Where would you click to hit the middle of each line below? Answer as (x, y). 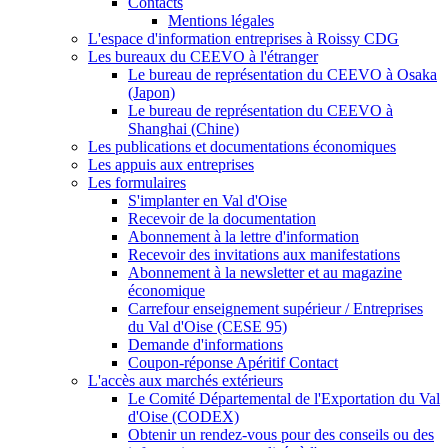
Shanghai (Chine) (183, 128)
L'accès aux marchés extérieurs (185, 380)
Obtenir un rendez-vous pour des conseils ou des (281, 434)
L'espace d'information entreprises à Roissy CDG (243, 38)
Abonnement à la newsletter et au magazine (265, 272)
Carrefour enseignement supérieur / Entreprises (275, 308)
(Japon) (151, 92)
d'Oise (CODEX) (183, 416)
